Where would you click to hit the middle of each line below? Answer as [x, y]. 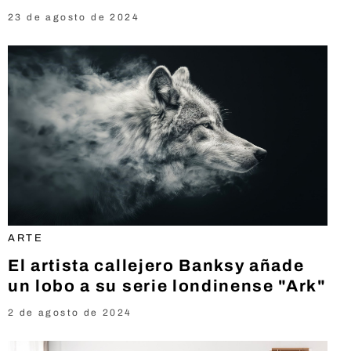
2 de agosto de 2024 [70, 312]
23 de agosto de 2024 [74, 17]
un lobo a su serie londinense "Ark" [167, 286]
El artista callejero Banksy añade [156, 265]
